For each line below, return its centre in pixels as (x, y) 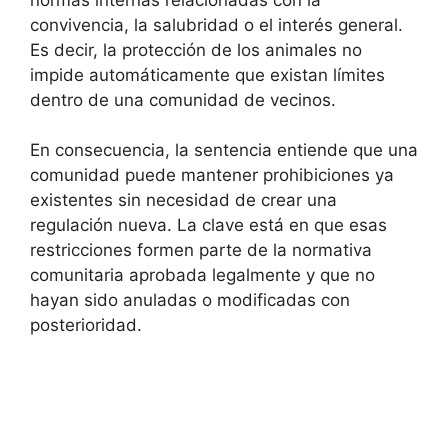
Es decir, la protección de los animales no (196, 49)
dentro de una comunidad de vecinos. (183, 99)
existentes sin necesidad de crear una (183, 200)
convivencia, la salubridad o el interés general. (216, 24)
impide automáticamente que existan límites (207, 74)
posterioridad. (86, 325)
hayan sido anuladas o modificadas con (190, 300)
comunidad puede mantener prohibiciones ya (212, 175)
